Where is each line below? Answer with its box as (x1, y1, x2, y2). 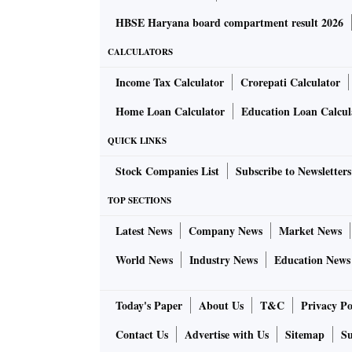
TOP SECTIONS (108, 194, 171, 207)
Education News (274, 251, 350, 268)
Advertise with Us (185, 326, 269, 343)
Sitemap (285, 326, 324, 343)
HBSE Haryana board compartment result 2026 (115, 14, 343, 31)
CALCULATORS (108, 46, 173, 58)
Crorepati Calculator (240, 74, 340, 90)
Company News (189, 222, 262, 239)
